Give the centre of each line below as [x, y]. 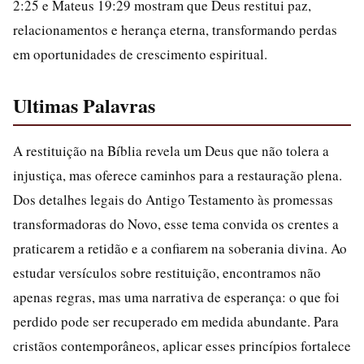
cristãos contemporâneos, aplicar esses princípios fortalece [182, 346]
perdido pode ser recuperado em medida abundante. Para [176, 321]
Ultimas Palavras [84, 105]
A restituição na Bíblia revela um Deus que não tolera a [171, 151]
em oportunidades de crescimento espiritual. [140, 54]
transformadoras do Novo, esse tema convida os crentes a [176, 224]
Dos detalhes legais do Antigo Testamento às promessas [173, 199]
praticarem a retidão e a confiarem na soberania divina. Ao [180, 248]
